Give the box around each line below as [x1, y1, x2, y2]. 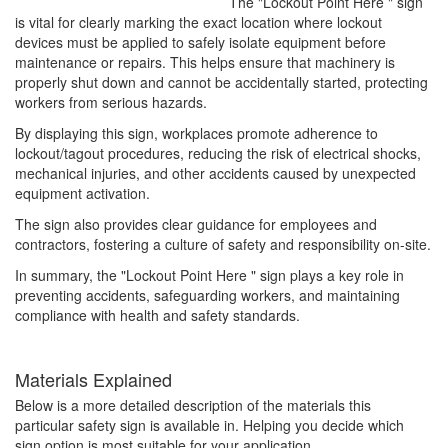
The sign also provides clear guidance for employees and [15, 214, 377, 235]
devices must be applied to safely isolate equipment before [15, 32, 386, 53]
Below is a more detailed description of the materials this [15, 395, 371, 416]
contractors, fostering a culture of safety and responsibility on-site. [15, 234, 431, 255]
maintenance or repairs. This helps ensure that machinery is [15, 52, 395, 73]
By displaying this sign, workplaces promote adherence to [15, 123, 378, 144]
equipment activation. [15, 183, 150, 204]
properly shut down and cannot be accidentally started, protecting [15, 72, 428, 93]
